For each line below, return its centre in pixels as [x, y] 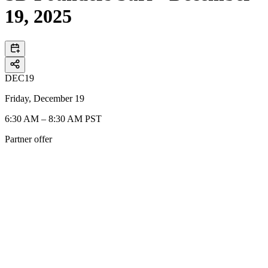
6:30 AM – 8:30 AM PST [53, 118]
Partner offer [28, 139]
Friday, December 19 [45, 98]
